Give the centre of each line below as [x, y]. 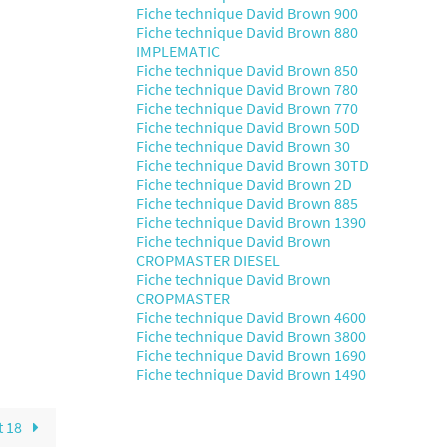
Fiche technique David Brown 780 [247, 89]
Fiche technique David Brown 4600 [251, 317]
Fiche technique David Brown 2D [244, 184]
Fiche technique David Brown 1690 [251, 355]
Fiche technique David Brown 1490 [251, 374]
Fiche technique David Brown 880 [247, 32]
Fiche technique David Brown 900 [247, 13]
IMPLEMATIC [178, 51]
